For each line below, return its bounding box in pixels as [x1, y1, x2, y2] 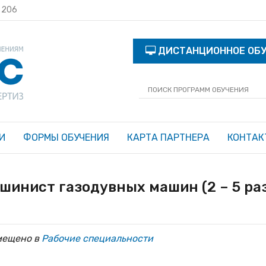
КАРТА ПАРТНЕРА [127, 132, 210, 143]
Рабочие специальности [42, 233, 153, 244]
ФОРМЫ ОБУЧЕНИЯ [23, 132, 109, 143]
